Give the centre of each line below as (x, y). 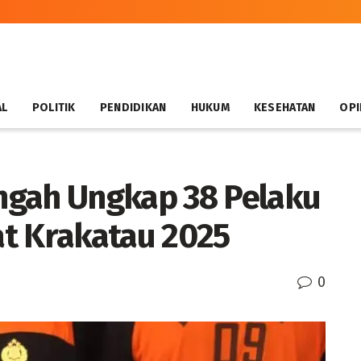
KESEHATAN (284, 108)
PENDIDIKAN (133, 108)
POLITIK (54, 108)
